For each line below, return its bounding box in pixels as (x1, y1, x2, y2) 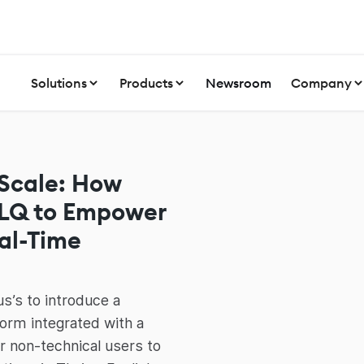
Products (119, 74, 173, 91)
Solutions (30, 74, 87, 91)
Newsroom (205, 74, 271, 91)
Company (290, 74, 352, 91)
